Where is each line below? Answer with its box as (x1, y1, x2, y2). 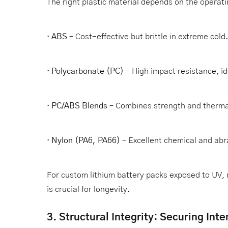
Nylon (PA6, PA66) (51, 136, 120, 145)
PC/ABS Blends (51, 101, 107, 110)
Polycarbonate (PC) (51, 67, 124, 75)
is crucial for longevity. (47, 185, 130, 193)
